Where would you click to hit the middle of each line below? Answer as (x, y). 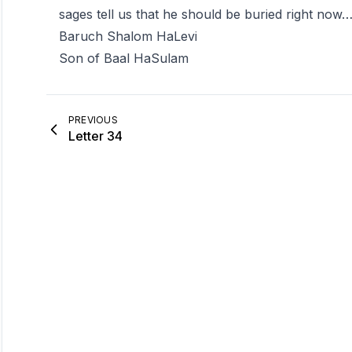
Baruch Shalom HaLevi (128, 36)
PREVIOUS (93, 120)
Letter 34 (95, 136)
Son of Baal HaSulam (123, 58)
